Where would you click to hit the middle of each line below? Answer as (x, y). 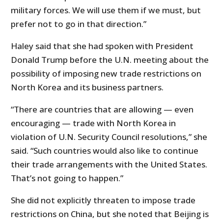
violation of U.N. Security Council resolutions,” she (109, 137)
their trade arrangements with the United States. (109, 165)
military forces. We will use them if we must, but (106, 10)
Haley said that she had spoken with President (102, 46)
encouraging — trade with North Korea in (94, 123)
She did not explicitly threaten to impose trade (103, 200)
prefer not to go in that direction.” (79, 24)
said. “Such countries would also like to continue (105, 151)
